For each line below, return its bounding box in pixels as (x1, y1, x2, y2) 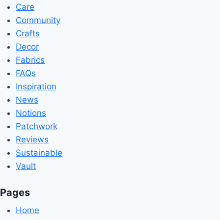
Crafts (16, 28, 40, 38)
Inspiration (16, 81, 56, 91)
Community (16, 15, 60, 25)
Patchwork (16, 121, 57, 131)
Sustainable (16, 147, 62, 158)
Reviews (16, 134, 49, 144)
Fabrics (16, 55, 45, 65)
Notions (16, 108, 46, 118)
